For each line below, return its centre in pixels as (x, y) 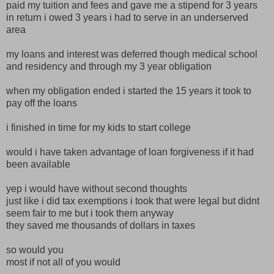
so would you (35, 250)
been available (38, 165)
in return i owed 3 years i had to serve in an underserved (127, 18)
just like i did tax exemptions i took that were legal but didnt (133, 201)
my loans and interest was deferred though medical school (132, 54)
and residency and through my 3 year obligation (109, 67)
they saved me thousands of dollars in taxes (101, 226)
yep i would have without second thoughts (97, 189)
